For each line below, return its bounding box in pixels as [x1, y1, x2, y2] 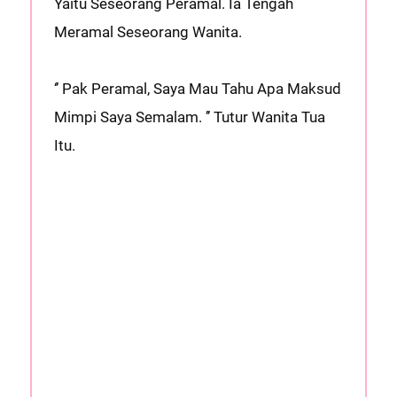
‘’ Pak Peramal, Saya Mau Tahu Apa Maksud [53, 80, 341, 97]
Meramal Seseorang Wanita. [53, 23, 242, 41]
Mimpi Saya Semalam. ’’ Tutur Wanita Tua [53, 108, 325, 126]
